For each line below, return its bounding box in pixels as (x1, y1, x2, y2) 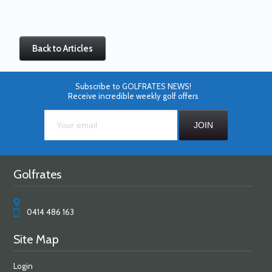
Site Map (13, 232, 59, 246)
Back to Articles (32, 43, 93, 54)
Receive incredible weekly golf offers (67, 91, 199, 101)
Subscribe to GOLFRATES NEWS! (75, 81, 191, 91)
